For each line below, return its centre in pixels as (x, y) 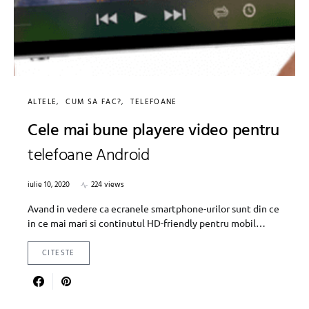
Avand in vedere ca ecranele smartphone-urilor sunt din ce (153, 209)
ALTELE (42, 102)
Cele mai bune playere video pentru (153, 131)
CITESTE (59, 253)
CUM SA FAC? (94, 102)
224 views (108, 185)
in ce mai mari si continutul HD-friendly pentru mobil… (147, 223)
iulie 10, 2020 (49, 185)
